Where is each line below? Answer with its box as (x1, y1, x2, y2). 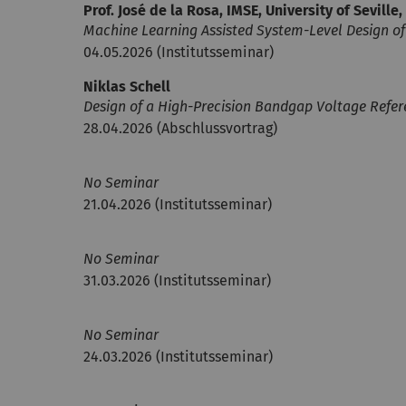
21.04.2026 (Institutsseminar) (83, 196, 272, 213)
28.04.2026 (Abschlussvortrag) (83, 120, 277, 137)
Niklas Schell (83, 78, 170, 95)
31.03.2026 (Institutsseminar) (83, 272, 271, 289)
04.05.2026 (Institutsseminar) (83, 43, 274, 61)
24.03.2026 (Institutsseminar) (83, 348, 273, 365)
